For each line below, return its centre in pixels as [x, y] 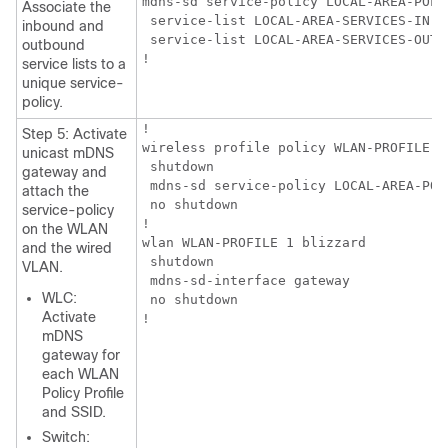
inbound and [63, 26]
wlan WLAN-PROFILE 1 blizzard [254, 243]
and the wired [67, 248]
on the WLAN [65, 229]
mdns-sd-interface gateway [246, 281]
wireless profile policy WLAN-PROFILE [286, 148]
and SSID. [74, 412]
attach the [55, 191]
